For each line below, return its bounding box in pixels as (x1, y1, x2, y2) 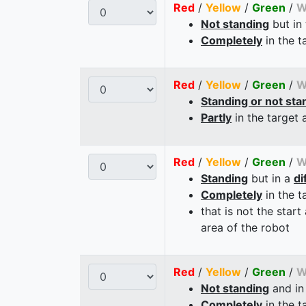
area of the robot (201, 220, 290, 234)
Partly (201, 110, 232, 124)
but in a (248, 171, 294, 185)
